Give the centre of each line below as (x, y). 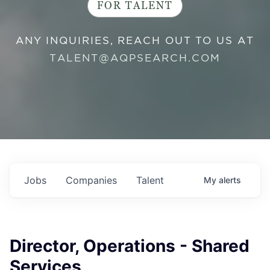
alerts (230, 180)
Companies (91, 180)
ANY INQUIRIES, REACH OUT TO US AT (135, 40)
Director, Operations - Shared (130, 246)
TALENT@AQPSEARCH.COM (135, 58)
